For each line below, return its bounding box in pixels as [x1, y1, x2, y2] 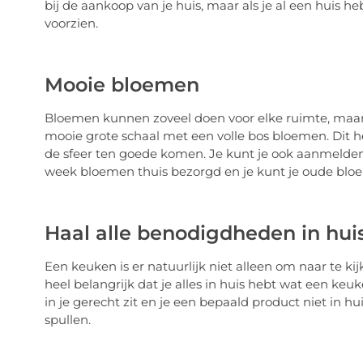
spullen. [44, 311, 91, 327]
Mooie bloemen [44, 72, 199, 96]
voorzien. [44, 15, 98, 31]
